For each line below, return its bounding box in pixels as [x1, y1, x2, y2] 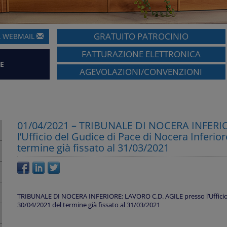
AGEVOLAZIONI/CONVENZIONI [80, 66, 203, 78]
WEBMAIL [3, 31, 35, 42]
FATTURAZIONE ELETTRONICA [81, 48, 201, 60]
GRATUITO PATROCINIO [93, 30, 188, 43]
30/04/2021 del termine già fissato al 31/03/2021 [17, 201, 160, 210]
